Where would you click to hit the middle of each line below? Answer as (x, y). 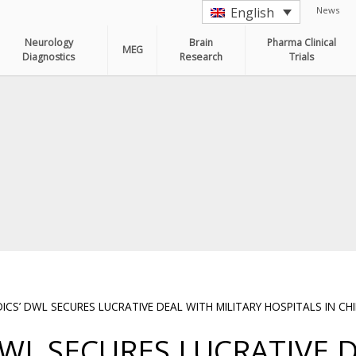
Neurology (48, 42)
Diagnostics (49, 56)
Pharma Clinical (302, 42)
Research (201, 56)
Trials (302, 56)
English (252, 12)
